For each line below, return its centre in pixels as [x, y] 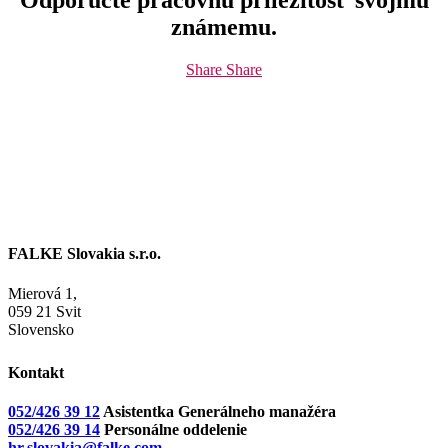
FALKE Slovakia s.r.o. [84, 254]
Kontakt [36, 372]
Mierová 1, [42, 293]
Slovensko [41, 329]
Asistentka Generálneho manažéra [218, 411]
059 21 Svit [44, 311]
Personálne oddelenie [173, 429]
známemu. [224, 27]
